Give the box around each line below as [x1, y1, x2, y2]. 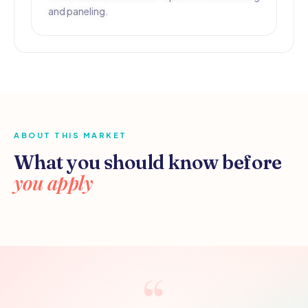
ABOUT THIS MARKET [14, 131, 127, 140]
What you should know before [14, 151, 282, 174]
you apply [14, 170, 93, 195]
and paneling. [48, 5, 108, 17]
